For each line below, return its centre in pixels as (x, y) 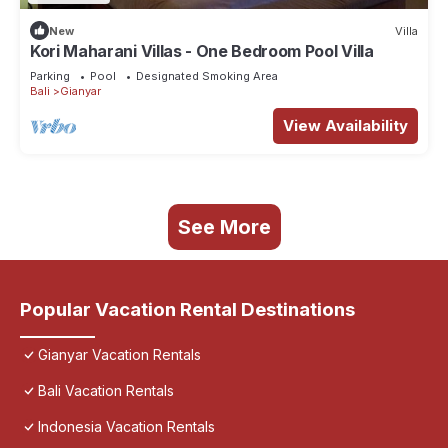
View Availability (345, 126)
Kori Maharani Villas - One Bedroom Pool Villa (202, 51)
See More (224, 227)
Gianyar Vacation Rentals (119, 355)
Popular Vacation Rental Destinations (187, 310)
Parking (50, 76)
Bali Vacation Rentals (106, 391)
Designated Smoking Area (207, 76)
